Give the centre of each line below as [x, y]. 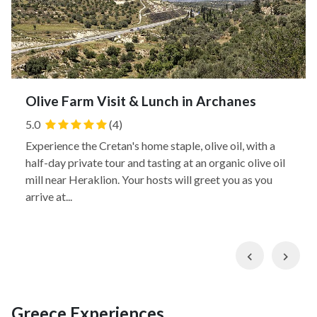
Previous [279, 254]
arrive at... [49, 196]
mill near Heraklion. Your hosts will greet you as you [149, 179]
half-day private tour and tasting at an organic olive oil [155, 162]
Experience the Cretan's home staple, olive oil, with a [150, 145]
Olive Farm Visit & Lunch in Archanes [141, 101]
